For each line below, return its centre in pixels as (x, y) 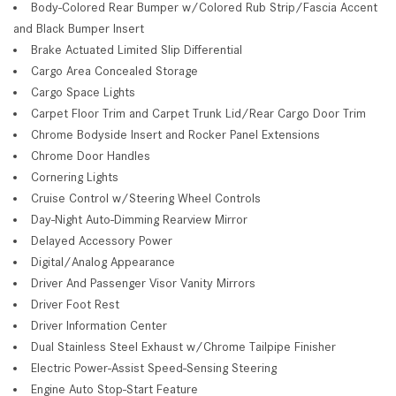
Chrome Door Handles (91, 155)
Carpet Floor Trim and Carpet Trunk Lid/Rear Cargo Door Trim (198, 113)
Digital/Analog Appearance (103, 261)
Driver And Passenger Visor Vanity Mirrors (143, 282)
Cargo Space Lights (83, 91)
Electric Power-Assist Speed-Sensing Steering (154, 367)
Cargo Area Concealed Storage (114, 70)
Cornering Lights (75, 176)
